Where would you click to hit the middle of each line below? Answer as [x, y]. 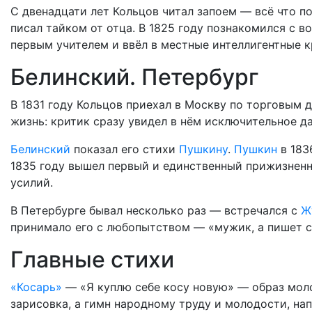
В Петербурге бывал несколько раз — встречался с [156, 210]
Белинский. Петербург [135, 77]
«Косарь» [36, 287]
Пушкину [203, 149]
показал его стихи [125, 149]
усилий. [32, 182]
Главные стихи [92, 259]
